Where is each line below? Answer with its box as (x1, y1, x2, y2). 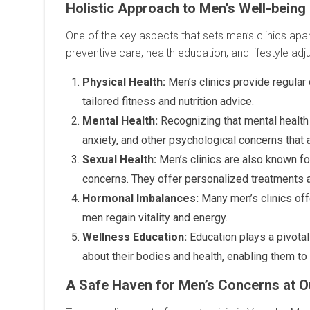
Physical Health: (82, 75, 165, 89)
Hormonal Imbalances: (82, 191, 199, 205)
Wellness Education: (82, 230, 187, 244)
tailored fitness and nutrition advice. (82, 94, 254, 108)
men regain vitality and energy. (82, 210, 228, 224)
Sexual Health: (82, 152, 156, 166)
